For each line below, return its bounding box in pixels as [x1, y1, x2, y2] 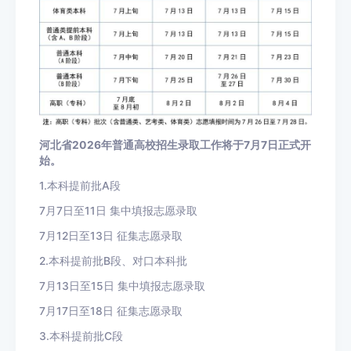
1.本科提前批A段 [39, 179, 121, 192]
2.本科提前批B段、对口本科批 [39, 254, 187, 267]
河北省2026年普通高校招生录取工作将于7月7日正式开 [39, 138, 311, 151]
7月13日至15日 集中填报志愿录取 [39, 279, 205, 292]
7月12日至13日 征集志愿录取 [39, 229, 183, 242]
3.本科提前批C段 [39, 329, 123, 342]
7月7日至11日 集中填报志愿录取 [39, 204, 197, 217]
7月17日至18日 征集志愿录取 [39, 304, 183, 317]
